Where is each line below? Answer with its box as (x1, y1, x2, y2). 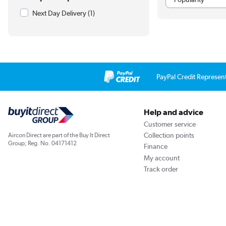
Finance (143, 142, 167, 151)
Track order (143, 165, 178, 174)
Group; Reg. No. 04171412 (8, 140, 77, 147)
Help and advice (143, 107, 203, 118)
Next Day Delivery (32, 9, 86, 17)
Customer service (143, 120, 196, 128)
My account (143, 153, 180, 162)
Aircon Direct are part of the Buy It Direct (8, 132, 110, 139)
